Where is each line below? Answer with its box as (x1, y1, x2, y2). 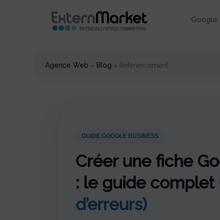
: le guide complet (76, 173, 219, 193)
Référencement (119, 61, 168, 70)
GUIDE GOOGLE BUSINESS (82, 133, 159, 140)
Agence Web (45, 61, 88, 70)
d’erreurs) (76, 194, 147, 215)
